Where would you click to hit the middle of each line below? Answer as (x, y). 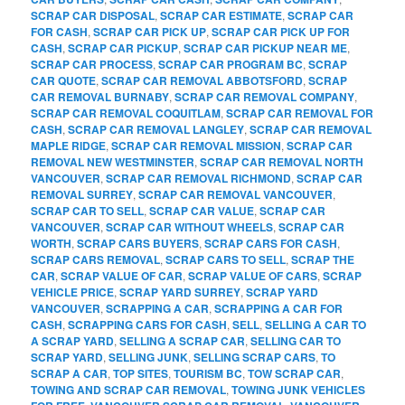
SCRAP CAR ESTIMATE (221, 15)
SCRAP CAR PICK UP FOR (281, 31)
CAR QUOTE (64, 80)
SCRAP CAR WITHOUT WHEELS (190, 226)
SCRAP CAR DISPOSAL (93, 15)
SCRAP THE (323, 259)
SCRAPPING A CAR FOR (279, 308)
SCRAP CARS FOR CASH (271, 243)
